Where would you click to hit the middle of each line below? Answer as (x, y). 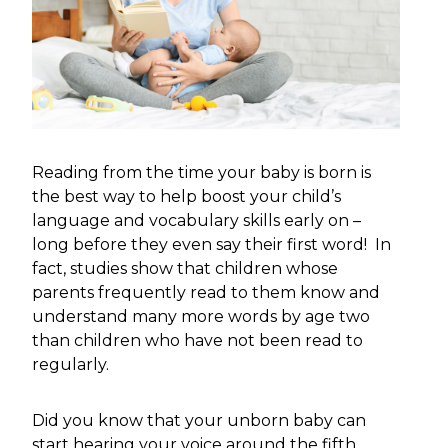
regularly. (70, 365)
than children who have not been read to (197, 341)
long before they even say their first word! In (211, 245)
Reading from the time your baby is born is (201, 173)
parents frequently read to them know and (206, 293)
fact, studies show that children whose (185, 269)
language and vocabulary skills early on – (196, 221)
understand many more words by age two (201, 317)
